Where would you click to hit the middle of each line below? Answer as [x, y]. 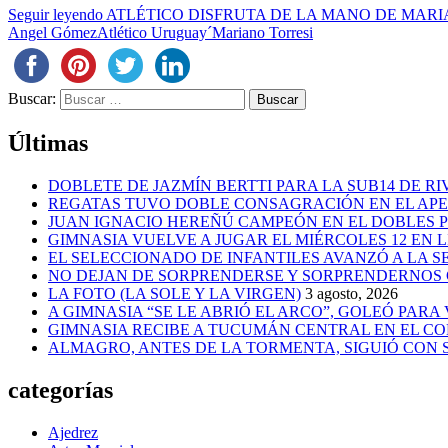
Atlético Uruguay [152, 33]
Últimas [48, 143]
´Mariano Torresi [260, 33]
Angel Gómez [52, 33]
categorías [60, 389]
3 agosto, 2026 [351, 293]
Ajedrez [73, 432]
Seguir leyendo [57, 15]
